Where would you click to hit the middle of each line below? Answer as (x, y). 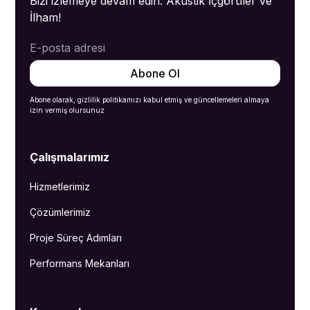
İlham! (45, 17)
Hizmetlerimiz (60, 186)
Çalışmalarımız (69, 157)
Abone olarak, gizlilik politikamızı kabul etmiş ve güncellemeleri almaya (149, 99)
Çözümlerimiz (60, 212)
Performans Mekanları (79, 263)
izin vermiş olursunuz (67, 110)
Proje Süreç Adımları (75, 237)
